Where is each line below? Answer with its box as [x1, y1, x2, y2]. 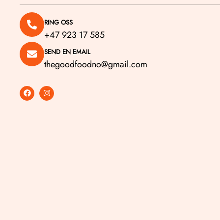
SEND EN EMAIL [44, 47, 90, 56]
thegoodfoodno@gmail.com [44, 57, 147, 71]
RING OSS [44, 17, 73, 27]
